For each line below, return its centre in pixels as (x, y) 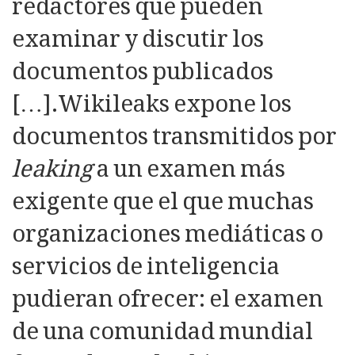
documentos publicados (143, 72)
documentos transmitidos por (174, 137)
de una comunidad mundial (162, 332)
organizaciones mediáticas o (168, 234)
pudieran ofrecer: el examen (168, 299)
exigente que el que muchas (163, 202)
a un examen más (189, 169)
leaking (52, 169)
